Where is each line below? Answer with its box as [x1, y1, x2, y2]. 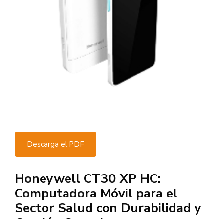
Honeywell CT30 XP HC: [15, 170, 161, 188]
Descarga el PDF [27, 139, 84, 150]
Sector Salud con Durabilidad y [15, 199, 201, 217]
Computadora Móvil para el [15, 185, 177, 202]
